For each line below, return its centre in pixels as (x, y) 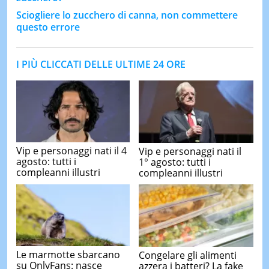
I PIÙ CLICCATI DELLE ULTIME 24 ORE (101, 64)
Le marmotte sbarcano (68, 255)
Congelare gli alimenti (188, 255)
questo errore (48, 27)
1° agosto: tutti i (175, 162)
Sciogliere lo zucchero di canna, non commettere (127, 15)
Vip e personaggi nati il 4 (71, 151)
